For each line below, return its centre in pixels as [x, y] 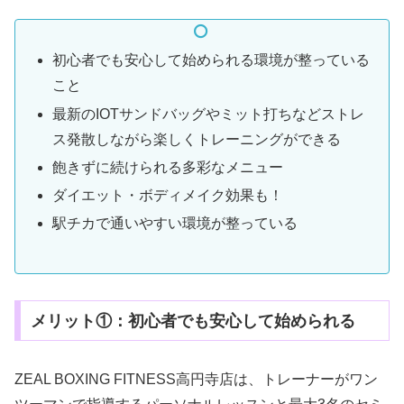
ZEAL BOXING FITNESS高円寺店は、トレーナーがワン [196, 380]
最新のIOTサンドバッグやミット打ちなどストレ [209, 114]
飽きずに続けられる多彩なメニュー [168, 167]
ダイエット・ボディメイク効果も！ [168, 195]
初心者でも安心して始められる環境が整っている [211, 60]
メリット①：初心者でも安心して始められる [193, 321]
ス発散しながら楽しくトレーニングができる [197, 139]
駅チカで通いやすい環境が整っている [175, 224]
